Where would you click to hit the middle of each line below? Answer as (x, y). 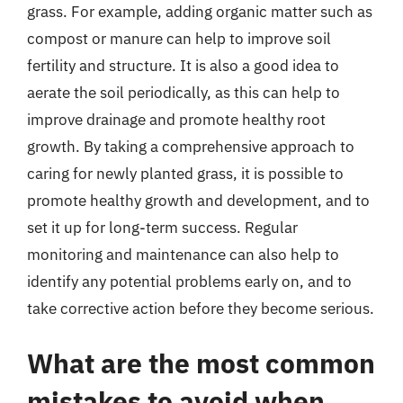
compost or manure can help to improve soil (179, 38)
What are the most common (201, 363)
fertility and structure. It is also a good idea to (183, 65)
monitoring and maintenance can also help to (183, 254)
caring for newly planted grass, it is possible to (185, 173)
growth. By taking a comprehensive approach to (191, 146)
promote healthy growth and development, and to (198, 200)
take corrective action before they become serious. (201, 308)
